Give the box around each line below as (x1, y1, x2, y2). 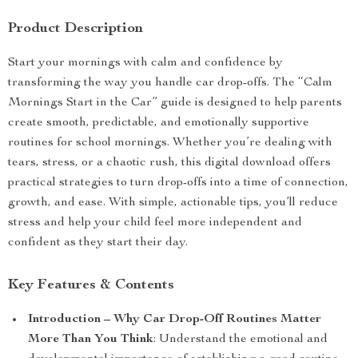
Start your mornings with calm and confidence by (8, 57, 283, 70)
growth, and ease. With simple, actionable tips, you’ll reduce (8, 197, 338, 209)
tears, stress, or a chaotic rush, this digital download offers (8, 157, 331, 169)
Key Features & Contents (8, 278, 174, 292)
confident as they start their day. (8, 237, 188, 249)
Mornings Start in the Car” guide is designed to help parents (8, 97, 342, 109)
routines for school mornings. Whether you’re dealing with (8, 137, 332, 149)
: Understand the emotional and (153, 333, 328, 346)
